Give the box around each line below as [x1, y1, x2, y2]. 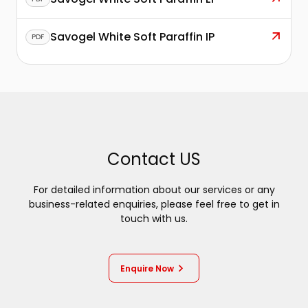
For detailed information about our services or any [33, 183, 275, 197]
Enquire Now [120, 262, 174, 274]
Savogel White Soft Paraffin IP [50, 29, 214, 45]
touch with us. [120, 212, 188, 225]
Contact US [107, 148, 201, 170]
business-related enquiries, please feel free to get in [28, 197, 280, 211]
